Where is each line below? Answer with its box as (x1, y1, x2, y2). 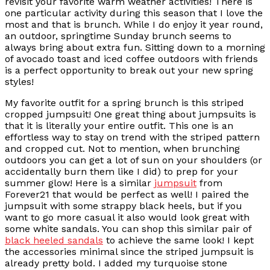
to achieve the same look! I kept (103, 234, 254, 246)
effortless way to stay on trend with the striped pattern (5, 131, 260, 143)
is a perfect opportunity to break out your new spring (5, 64, 253, 76)
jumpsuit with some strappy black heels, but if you (5, 200, 242, 212)
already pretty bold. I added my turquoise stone (5, 257, 227, 269)
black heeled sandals (5, 234, 103, 246)
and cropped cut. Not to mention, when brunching (5, 143, 240, 154)
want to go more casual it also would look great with (5, 212, 250, 223)
